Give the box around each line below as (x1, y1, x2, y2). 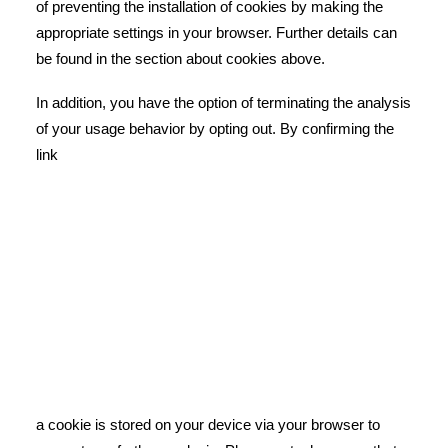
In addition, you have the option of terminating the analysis (36, 94, 411, 111)
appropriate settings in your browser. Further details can (36, 24, 397, 41)
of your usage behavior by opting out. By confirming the (36, 120, 394, 137)
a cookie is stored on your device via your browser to (36, 416, 380, 433)
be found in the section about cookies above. (36, 50, 325, 67)
